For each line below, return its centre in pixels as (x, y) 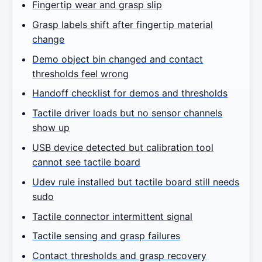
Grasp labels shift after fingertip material (123, 24)
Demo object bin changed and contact (118, 59)
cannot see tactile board (87, 162)
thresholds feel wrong (81, 73)
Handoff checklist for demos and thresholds (130, 93)
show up (51, 128)
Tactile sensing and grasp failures (106, 236)
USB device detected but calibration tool (123, 148)
